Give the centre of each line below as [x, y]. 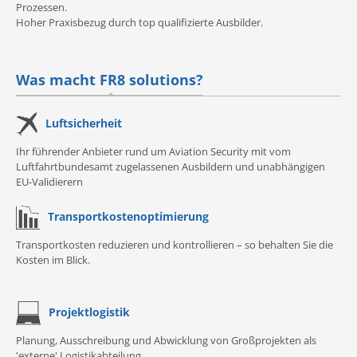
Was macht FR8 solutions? [110, 80]
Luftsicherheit [84, 123]
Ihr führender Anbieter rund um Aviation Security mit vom [153, 152]
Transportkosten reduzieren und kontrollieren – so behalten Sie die [175, 245]
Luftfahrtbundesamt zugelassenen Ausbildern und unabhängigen [171, 167]
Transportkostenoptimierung [128, 216]
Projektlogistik [89, 312]
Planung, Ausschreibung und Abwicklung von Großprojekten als [166, 341]
